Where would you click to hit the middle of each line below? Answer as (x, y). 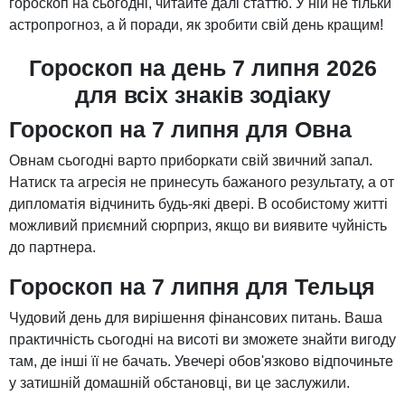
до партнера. (52, 248)
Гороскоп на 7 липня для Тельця (192, 287)
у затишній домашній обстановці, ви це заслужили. (179, 383)
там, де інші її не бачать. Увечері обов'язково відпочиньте (201, 362)
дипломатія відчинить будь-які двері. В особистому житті (198, 204)
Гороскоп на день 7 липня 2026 (202, 68)
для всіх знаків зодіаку (202, 95)
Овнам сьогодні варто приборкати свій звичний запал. (191, 161)
